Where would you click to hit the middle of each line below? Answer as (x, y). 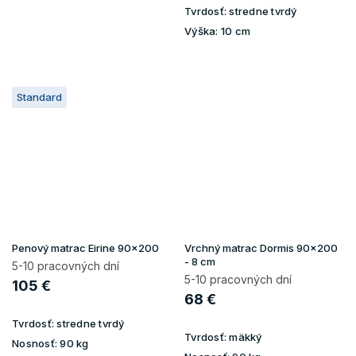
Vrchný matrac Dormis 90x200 (261, 248)
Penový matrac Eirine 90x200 (85, 248)
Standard (39, 97)
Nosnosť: (35, 343)
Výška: (201, 31)
